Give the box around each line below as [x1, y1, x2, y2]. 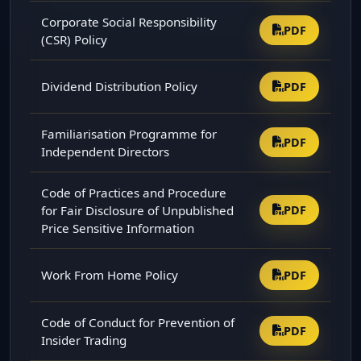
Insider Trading [41, 331, 127, 348]
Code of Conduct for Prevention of [41, 313, 235, 330]
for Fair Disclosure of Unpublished [41, 201, 234, 218]
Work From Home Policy [41, 266, 179, 283]
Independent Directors [41, 143, 170, 160]
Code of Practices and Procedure [41, 184, 227, 201]
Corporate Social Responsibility [41, 13, 218, 30]
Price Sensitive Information [41, 219, 195, 236]
